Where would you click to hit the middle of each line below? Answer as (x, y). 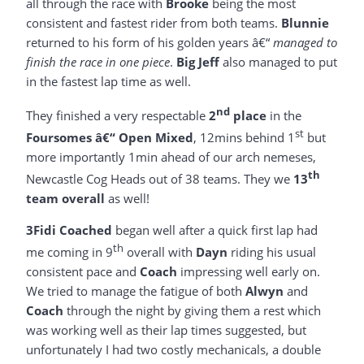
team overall (65, 198)
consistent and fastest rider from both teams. (154, 22)
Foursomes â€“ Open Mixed (110, 137)
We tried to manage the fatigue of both (136, 291)
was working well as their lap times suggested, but (166, 330)
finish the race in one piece (98, 61)
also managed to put (278, 61)
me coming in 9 (69, 252)
